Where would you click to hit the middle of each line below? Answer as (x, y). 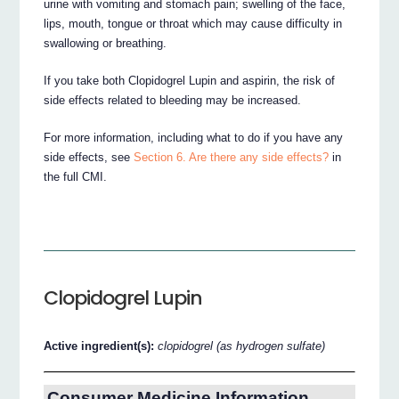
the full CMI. (76, 176)
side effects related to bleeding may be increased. (173, 100)
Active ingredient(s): (101, 346)
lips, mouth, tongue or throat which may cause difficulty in (193, 23)
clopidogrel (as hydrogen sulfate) (242, 346)
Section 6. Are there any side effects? (232, 157)
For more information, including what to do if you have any (194, 137)
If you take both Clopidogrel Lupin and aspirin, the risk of (190, 80)
